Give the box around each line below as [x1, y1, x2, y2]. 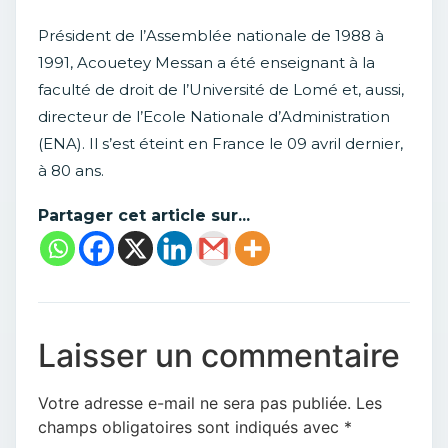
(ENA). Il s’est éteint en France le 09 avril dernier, [38, 133, 403, 153]
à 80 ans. [38, 160, 104, 180]
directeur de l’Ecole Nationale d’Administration [38, 106, 390, 126]
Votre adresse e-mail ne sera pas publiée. [38, 393, 351, 414]
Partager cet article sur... [38, 206, 250, 226]
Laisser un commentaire [38, 336, 400, 376]
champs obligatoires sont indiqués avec [38, 417, 344, 438]
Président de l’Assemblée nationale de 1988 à [38, 25, 384, 45]
